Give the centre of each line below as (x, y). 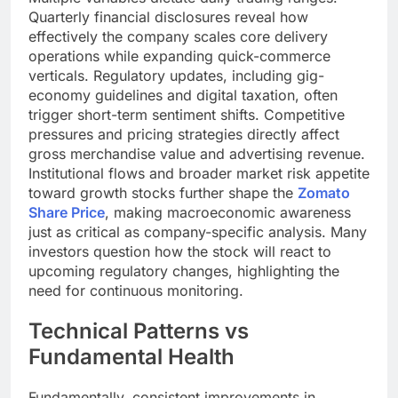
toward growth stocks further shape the (163, 192)
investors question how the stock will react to (180, 251)
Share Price (67, 212)
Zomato (324, 192)
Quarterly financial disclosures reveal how (168, 16)
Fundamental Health (131, 356)
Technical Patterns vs (139, 330)
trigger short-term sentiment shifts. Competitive (187, 114)
